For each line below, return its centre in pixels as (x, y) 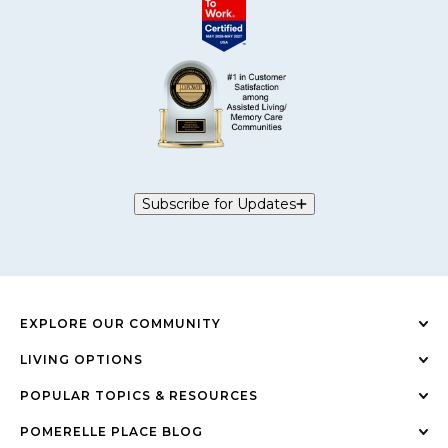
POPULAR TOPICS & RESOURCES (139, 395)
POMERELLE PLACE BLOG (111, 431)
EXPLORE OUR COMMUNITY (120, 323)
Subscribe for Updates (218, 203)
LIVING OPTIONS (81, 359)
